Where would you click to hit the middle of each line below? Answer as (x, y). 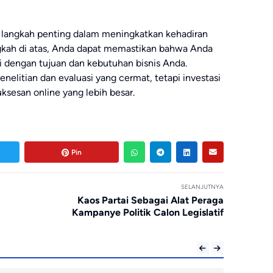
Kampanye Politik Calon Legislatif (147, 213)
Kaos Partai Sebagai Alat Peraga (150, 200)
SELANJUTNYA (202, 187)
